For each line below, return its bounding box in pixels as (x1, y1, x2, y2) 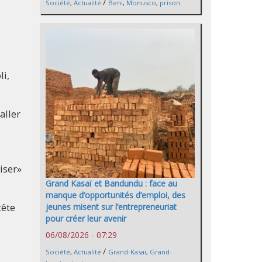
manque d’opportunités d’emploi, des (46, 189, 185, 201)
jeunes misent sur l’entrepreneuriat (46, 201, 177, 213)
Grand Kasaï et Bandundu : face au (46, 178, 177, 189)
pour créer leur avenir (46, 213, 126, 225)
